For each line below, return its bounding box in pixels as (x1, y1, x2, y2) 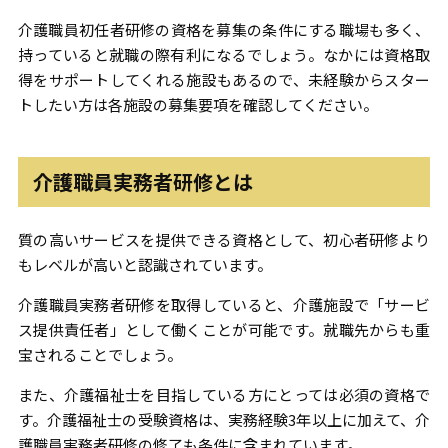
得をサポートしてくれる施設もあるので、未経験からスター (17, 69, 431, 90)
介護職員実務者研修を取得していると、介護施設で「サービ (17, 294, 431, 315)
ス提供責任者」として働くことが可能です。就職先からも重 (17, 319, 431, 340)
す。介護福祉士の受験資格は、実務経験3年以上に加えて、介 (17, 409, 431, 430)
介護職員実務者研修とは (32, 167, 253, 196)
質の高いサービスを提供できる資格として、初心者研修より (17, 229, 431, 250)
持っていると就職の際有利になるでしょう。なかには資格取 (17, 44, 431, 65)
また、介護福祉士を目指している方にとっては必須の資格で (17, 384, 431, 405)
